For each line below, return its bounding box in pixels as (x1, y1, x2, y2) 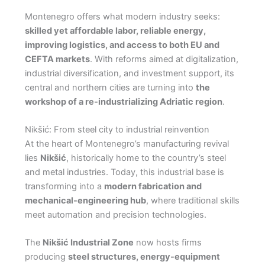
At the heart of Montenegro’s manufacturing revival (24, 138, 229, 150)
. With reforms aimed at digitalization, (89, 53, 238, 64)
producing (24, 251, 68, 263)
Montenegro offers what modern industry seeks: (24, 11, 220, 22)
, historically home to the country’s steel (66, 153, 226, 164)
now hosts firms (133, 237, 202, 248)
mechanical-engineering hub (24, 195, 146, 206)
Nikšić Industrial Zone (42, 237, 134, 248)
